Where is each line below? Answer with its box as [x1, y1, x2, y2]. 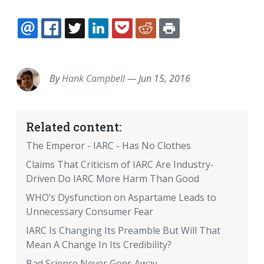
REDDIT [168, 37, 199, 48]
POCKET [144, 37, 179, 48]
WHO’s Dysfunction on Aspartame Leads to [26, 191, 216, 204]
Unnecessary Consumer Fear [26, 205, 153, 219]
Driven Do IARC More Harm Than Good [26, 172, 199, 186]
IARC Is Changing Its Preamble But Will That [26, 224, 220, 237]
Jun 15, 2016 [138, 72, 190, 85]
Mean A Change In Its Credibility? [26, 238, 171, 252]
